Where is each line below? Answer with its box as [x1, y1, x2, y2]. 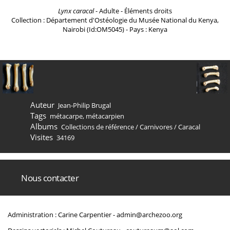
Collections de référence [61, 122, 134, 131]
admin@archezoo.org [117, 210, 182, 219]
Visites [30, 132, 53, 142]
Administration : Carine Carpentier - [8, 210, 117, 219]
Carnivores [140, 122, 172, 131]
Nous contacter [21, 172, 79, 184]
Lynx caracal [58, 6, 94, 15]
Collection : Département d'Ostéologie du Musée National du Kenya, [11, 15, 219, 25]
